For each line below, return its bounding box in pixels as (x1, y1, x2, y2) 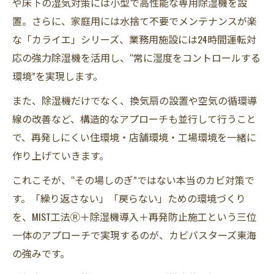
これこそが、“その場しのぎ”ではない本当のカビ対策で (12, 172, 254, 187)
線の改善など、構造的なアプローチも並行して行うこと (12, 111, 256, 126)
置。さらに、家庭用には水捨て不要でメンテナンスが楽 (12, 13, 257, 28)
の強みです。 (12, 246, 70, 261)
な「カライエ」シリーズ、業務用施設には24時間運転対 (12, 32, 256, 46)
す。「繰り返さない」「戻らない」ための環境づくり (12, 191, 246, 206)
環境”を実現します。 (12, 68, 103, 83)
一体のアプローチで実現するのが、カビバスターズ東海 (12, 228, 256, 242)
